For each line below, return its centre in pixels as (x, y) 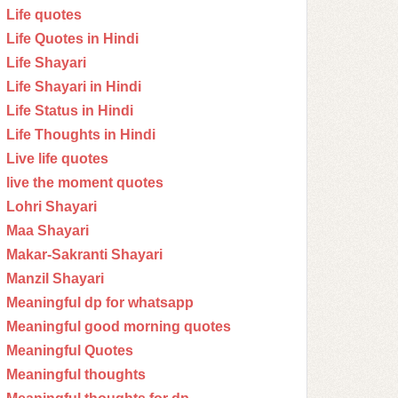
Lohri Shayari (52, 207)
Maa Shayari (48, 231)
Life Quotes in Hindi (72, 39)
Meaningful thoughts (76, 374)
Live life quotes (57, 159)
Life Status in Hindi (70, 111)
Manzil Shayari (55, 279)
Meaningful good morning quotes (119, 326)
